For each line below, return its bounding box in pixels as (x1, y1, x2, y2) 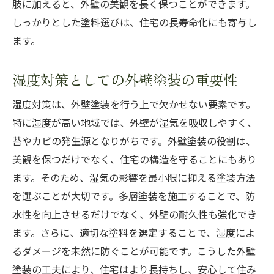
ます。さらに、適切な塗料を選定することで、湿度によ (12, 227, 255, 239)
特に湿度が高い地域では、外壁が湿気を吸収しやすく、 (12, 117, 257, 129)
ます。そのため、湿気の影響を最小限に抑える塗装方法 (12, 172, 256, 184)
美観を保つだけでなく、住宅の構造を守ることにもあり (12, 154, 257, 166)
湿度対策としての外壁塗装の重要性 (12, 68, 237, 90)
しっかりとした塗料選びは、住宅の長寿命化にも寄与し (12, 17, 257, 29)
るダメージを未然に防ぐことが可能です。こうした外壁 (12, 245, 256, 257)
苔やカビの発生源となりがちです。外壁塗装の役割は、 (12, 135, 256, 147)
